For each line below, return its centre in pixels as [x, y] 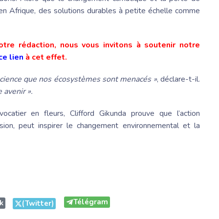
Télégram [91, 202]
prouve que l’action [163, 114]
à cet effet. [45, 57]
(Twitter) [38, 204]
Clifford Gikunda [98, 114]
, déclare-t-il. [178, 79]
